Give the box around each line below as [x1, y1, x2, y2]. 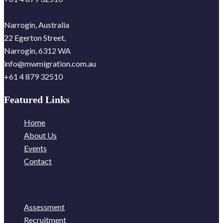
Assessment [24, 202, 65, 212]
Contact [24, 156, 52, 166]
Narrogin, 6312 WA [4, 45, 71, 55]
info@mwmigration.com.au [4, 58, 96, 68]
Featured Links [4, 94, 70, 105]
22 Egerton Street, [4, 32, 66, 42]
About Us [24, 130, 57, 140]
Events [24, 143, 47, 153]
